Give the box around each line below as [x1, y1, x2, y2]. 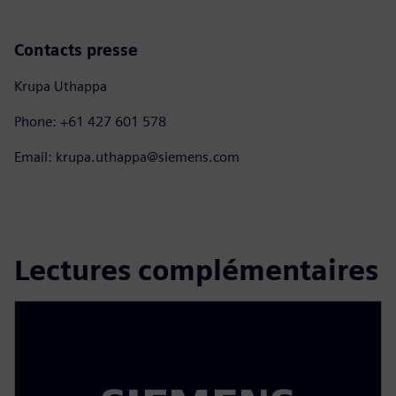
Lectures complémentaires [14, 253, 378, 288]
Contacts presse [14, 41, 138, 60]
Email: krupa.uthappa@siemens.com [14, 148, 240, 166]
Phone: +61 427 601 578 [14, 113, 166, 131]
